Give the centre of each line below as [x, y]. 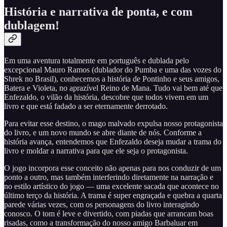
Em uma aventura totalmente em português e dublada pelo [97, 61]
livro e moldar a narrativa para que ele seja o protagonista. [97, 151]
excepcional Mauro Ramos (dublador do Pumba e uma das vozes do [113, 70]
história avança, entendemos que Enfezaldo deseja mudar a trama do [113, 142]
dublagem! [32, 26]
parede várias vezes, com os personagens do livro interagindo [102, 205]
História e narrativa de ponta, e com [98, 12]
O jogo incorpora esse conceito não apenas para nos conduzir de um [112, 168]
